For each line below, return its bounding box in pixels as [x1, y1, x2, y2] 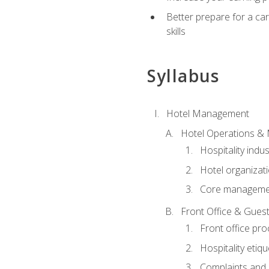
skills [166, 24, 186, 38]
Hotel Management [166, 107, 249, 121]
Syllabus [147, 64, 220, 87]
